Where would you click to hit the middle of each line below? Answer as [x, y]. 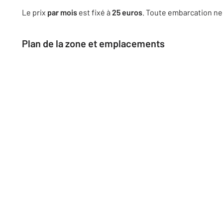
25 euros [127, 12]
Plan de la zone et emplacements [93, 43]
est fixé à [95, 12]
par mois [62, 12]
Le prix [35, 12]
